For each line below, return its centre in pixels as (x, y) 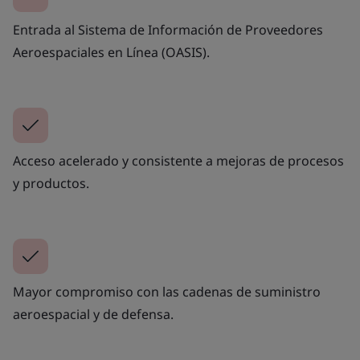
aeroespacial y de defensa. (93, 314)
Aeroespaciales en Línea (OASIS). (111, 52)
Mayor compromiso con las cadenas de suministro (167, 291)
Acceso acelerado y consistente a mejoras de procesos (178, 160)
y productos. (51, 183)
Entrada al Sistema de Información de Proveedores (168, 29)
